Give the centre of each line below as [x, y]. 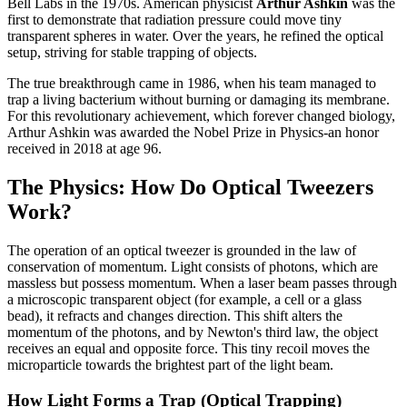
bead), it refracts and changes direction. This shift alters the [175, 315]
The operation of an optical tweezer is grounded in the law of [182, 250]
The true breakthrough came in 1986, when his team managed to [192, 84]
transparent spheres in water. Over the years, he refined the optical [195, 36]
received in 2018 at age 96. [84, 149]
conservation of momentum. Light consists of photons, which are [193, 266]
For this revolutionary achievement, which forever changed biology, [201, 116]
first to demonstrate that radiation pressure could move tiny [174, 20]
